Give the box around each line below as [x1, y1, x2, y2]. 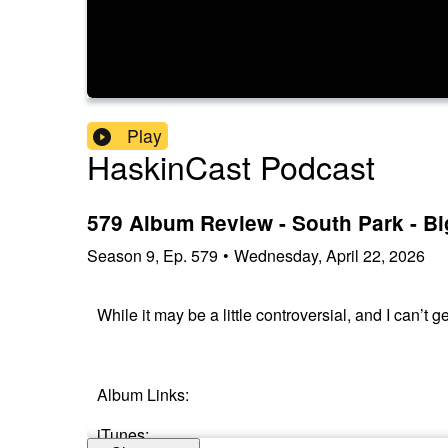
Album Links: [97, 382, 189, 406]
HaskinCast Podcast [87, 143, 375, 190]
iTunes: [97, 422, 149, 446]
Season [87, 243, 142, 267]
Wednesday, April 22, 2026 [234, 243, 425, 267]
